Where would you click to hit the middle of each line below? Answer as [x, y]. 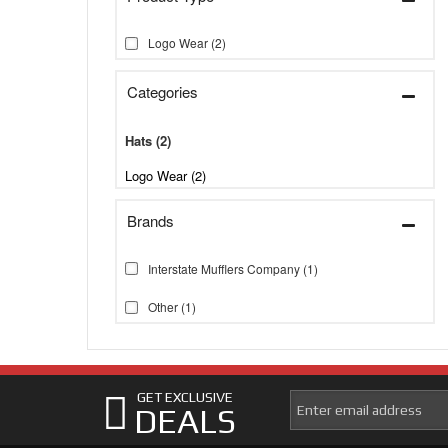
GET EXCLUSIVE [185, 397]
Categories [162, 91]
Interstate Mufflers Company [224, 268]
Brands [150, 220]
